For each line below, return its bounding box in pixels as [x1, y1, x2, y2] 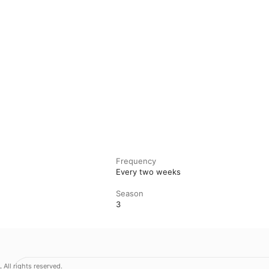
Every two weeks [116, 166, 181, 177]
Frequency [116, 156, 157, 166]
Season [116, 188, 144, 198]
